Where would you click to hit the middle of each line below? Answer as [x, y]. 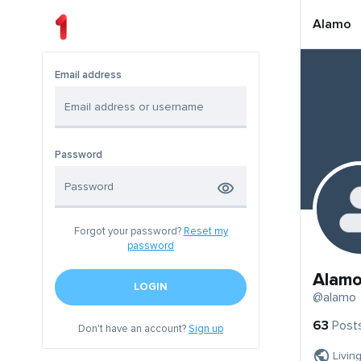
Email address [88, 75]
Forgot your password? [129, 232]
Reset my [205, 232]
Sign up [206, 329]
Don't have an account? [133, 329]
